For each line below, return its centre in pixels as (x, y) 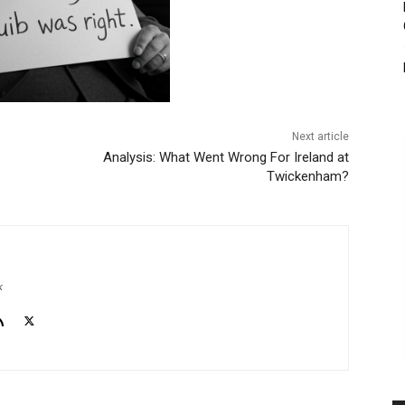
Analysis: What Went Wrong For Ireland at (226, 157)
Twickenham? (307, 176)
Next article (320, 136)
